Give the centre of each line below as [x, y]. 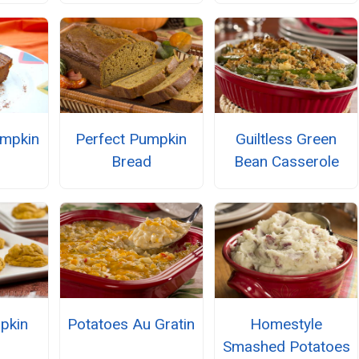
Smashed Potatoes [286, 347]
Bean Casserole [286, 162]
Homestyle [286, 325]
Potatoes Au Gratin [131, 325]
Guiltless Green [286, 139]
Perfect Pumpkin [131, 139]
